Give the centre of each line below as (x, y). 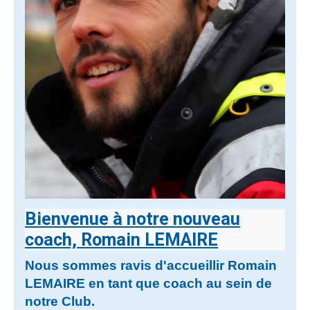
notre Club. (60, 301)
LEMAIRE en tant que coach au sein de (148, 283)
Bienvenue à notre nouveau (133, 219)
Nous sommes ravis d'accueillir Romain (151, 265)
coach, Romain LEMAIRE (121, 239)
